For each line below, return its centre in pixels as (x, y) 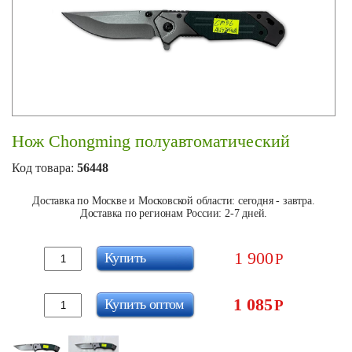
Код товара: (44, 168)
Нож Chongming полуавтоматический (151, 141)
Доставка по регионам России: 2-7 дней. (174, 213)
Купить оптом (144, 304)
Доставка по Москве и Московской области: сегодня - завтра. (174, 201)
